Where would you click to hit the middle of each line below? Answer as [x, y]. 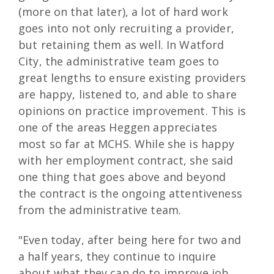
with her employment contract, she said [126, 161]
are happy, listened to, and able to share [128, 94]
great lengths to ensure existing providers [132, 78]
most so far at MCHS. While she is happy [127, 144]
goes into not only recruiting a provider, [126, 28]
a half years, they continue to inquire [117, 256]
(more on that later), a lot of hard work [123, 12]
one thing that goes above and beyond [122, 177]
